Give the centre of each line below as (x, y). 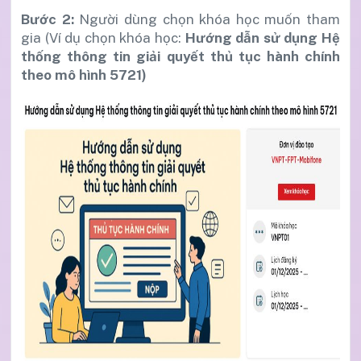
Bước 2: (48, 19)
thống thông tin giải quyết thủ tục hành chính (180, 56)
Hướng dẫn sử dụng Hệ (263, 37)
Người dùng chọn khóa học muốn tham (207, 19)
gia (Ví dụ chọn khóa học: (103, 37)
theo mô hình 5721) (84, 75)
